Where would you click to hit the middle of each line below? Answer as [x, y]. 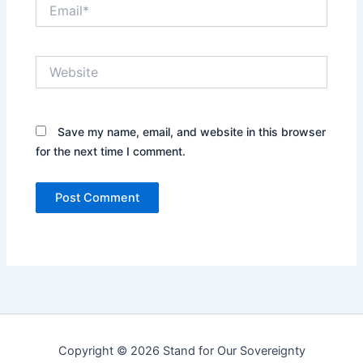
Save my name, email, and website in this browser [192, 132]
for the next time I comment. [111, 152]
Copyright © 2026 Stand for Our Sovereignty [181, 351]
